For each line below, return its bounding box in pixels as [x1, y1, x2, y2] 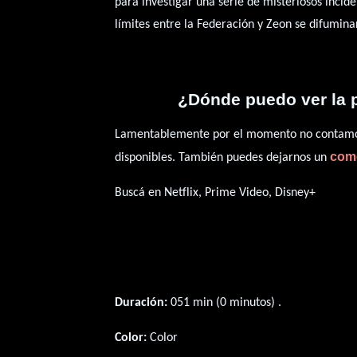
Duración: [115, 296, 168, 309]
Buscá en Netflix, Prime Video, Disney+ [115, 186, 316, 200]
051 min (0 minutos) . [167, 296, 282, 309]
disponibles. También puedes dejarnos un [115, 151, 331, 165]
